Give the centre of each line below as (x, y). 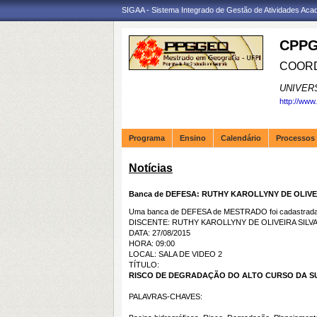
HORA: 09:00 (152, 243)
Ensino (193, 138)
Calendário (241, 138)
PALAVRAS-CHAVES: (166, 296)
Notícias (151, 168)
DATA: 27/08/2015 (160, 233)
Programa (147, 138)
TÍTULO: (144, 265)
